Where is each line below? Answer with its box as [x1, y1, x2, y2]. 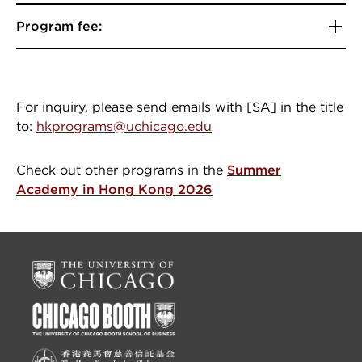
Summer [227, 162, 281, 178]
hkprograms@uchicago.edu [36, 119, 212, 134]
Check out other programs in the [16, 162, 227, 178]
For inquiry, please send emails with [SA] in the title [16, 99, 343, 115]
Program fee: [16, 19, 102, 34]
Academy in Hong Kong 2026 [16, 182, 213, 197]
